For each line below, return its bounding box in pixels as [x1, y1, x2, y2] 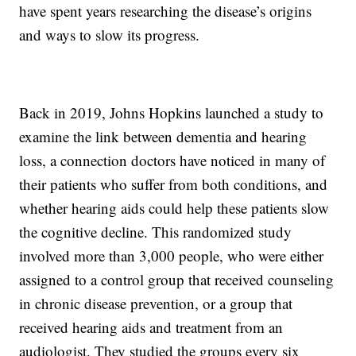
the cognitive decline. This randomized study [19, 222, 292, 242]
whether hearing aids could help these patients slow [19, 198, 330, 219]
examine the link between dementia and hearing [19, 126, 308, 147]
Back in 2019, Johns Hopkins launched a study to [19, 103, 324, 123]
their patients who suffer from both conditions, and [19, 174, 328, 195]
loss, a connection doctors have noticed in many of [19, 150, 326, 171]
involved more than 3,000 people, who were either [19, 246, 324, 266]
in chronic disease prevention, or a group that [19, 293, 293, 314]
